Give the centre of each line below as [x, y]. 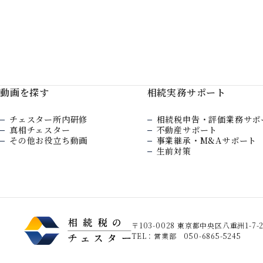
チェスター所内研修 [49, 119]
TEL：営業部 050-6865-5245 [186, 236]
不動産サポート [187, 130]
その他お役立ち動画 [49, 141]
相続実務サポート [186, 93]
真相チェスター [40, 130]
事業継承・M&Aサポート [207, 141]
